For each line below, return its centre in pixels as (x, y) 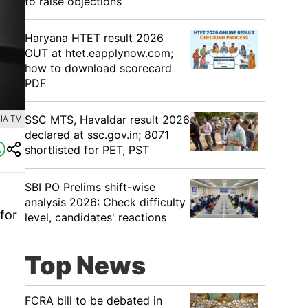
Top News (85, 265)
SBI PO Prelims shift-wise (90, 187)
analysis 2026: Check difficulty (105, 202)
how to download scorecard (98, 68)
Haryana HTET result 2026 (94, 38)
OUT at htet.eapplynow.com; (99, 53)
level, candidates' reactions (96, 217)
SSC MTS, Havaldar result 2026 (107, 120)
